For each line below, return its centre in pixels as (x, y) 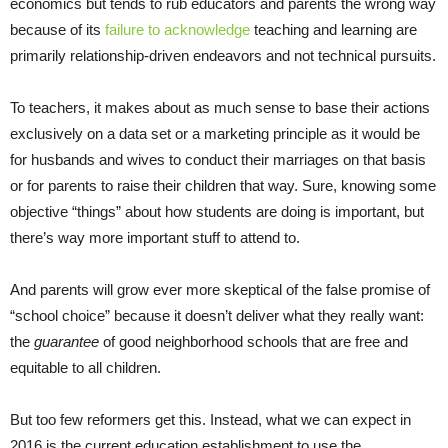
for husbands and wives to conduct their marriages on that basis (218, 159)
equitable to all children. (85, 367)
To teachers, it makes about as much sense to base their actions (220, 107)
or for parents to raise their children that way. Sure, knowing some (223, 185)
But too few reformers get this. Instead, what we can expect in (210, 419)
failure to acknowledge (177, 29)
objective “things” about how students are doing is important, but (217, 211)
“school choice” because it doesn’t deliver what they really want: (217, 315)
